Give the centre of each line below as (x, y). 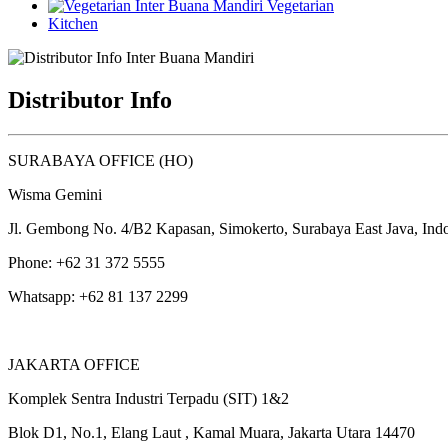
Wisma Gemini (55, 194)
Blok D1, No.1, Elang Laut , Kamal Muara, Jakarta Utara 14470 (211, 432)
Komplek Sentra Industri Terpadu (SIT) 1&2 (148, 398)
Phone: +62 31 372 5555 (86, 262)
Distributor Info (90, 99)
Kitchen (73, 23)
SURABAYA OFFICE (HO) (100, 160)
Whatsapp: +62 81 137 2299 (100, 296)
